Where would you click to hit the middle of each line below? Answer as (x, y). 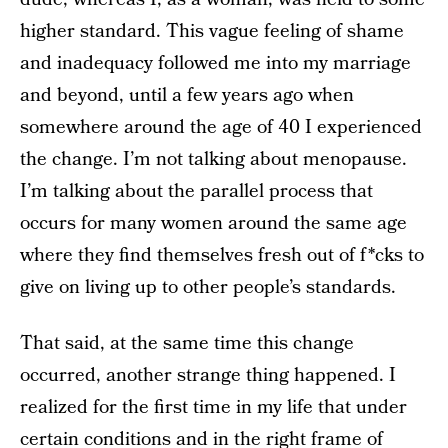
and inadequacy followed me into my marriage (215, 63)
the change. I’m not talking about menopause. (213, 159)
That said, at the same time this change (187, 343)
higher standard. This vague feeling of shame (212, 31)
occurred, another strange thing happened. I (208, 375)
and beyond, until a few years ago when (187, 95)
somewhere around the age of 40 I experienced (221, 127)
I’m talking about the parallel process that (196, 191)
